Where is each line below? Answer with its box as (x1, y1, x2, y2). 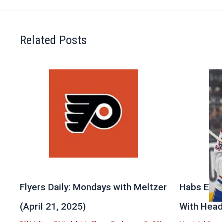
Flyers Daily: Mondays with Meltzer (20, 182, 167, 193)
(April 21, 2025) (20, 201, 86, 212)
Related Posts (20, 33, 87, 47)
